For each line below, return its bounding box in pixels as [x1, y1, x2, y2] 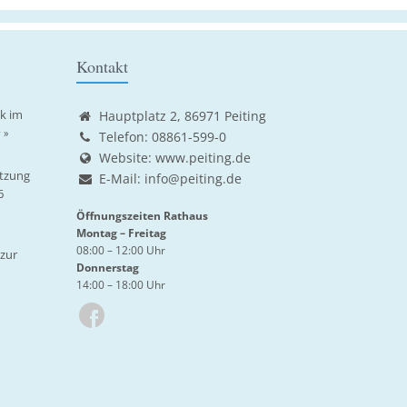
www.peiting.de [154, 149, 251, 166]
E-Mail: [98, 170, 144, 187]
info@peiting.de [144, 170, 242, 187]
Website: [98, 149, 155, 166]
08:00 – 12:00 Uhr [75, 243, 165, 257]
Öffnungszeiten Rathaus [75, 208, 208, 223]
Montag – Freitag [75, 225, 166, 240]
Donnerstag [75, 260, 139, 274]
